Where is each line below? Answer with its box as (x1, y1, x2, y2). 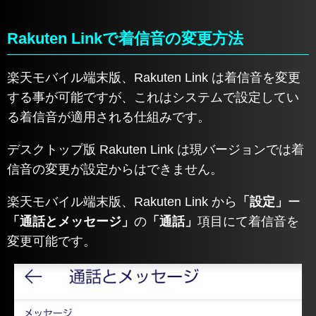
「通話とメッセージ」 (7, 214, 134, 229)
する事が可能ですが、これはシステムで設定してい (7, 90, 299, 105)
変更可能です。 (7, 234, 96, 249)
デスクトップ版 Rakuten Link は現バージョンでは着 (7, 142, 304, 157)
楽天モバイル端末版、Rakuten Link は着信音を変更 (7, 71, 300, 85)
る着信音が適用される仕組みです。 (7, 110, 210, 125)
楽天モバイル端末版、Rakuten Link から (7, 195, 237, 209)
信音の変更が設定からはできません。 (7, 162, 223, 177)
